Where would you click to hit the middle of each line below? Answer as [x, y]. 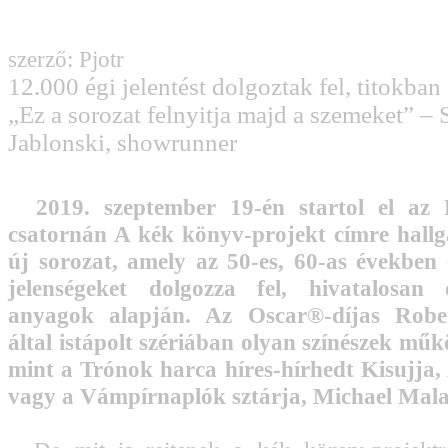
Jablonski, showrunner [122, 142]
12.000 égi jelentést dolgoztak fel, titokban [224, 86]
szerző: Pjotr [66, 59]
